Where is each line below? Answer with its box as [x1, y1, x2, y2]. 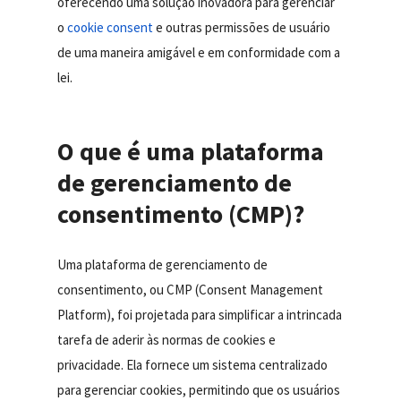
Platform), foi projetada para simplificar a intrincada [57, 306, 343, 324]
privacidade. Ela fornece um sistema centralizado [57, 356, 328, 374]
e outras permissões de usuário [153, 19, 331, 37]
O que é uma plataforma [57, 135, 325, 168]
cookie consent [67, 19, 154, 37]
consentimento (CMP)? [57, 198, 305, 231]
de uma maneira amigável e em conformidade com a [57, 44, 341, 62]
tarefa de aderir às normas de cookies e [57, 331, 277, 349]
